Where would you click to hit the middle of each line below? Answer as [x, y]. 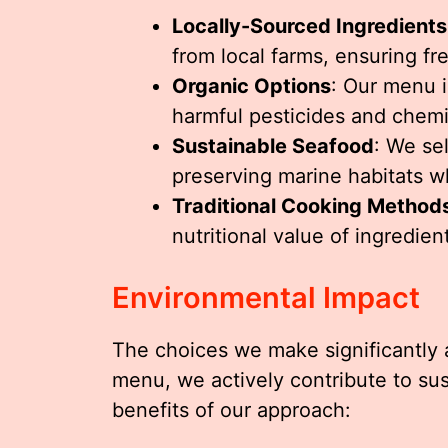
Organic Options [251, 85]
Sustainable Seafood [273, 145]
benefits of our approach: [231, 409]
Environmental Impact [266, 297]
